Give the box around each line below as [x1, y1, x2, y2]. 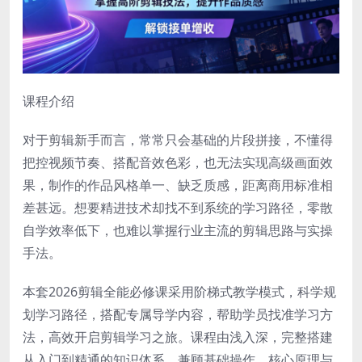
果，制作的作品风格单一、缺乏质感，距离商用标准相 [23, 175, 333, 194]
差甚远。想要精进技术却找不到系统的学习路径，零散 [23, 198, 333, 217]
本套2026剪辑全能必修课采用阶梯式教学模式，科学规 [23, 282, 336, 301]
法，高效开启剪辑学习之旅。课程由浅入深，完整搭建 [23, 327, 333, 346]
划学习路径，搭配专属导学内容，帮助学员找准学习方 [23, 305, 333, 323]
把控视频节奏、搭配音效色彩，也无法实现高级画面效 [23, 153, 333, 171]
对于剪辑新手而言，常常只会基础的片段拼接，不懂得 [23, 130, 333, 149]
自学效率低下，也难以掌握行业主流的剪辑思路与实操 [23, 221, 333, 239]
